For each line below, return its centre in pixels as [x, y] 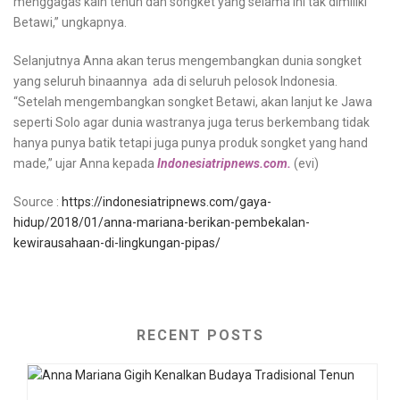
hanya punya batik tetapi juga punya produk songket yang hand [191, 143]
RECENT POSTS [200, 335]
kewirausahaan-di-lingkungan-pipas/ [117, 243]
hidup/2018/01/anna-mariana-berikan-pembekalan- [162, 222]
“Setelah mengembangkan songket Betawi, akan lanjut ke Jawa [193, 102]
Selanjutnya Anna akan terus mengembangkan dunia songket [187, 61]
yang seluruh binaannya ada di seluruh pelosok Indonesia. [175, 81]
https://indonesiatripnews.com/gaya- [167, 202]
